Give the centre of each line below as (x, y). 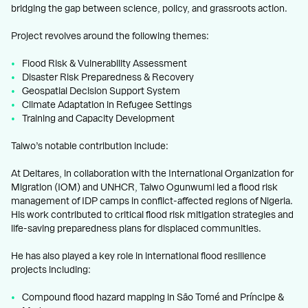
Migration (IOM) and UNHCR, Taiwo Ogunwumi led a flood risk (144, 187)
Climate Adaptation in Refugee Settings (107, 105)
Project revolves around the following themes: (110, 36)
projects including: (51, 270)
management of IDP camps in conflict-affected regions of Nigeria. (152, 201)
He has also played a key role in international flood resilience (139, 256)
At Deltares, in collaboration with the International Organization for (152, 174)
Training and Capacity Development (98, 119)
